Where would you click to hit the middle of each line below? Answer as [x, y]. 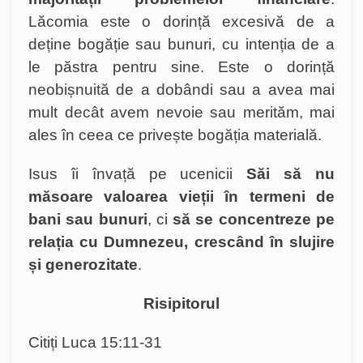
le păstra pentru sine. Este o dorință [181, 67]
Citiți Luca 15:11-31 [95, 342]
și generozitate [83, 265]
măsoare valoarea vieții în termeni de [181, 196]
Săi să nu [291, 174]
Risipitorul [181, 303]
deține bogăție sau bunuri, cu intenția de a [181, 44]
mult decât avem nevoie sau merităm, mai [181, 112]
